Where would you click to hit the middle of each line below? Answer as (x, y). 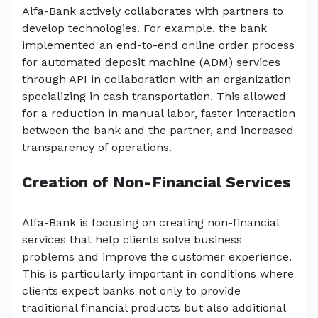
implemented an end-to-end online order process (158, 45)
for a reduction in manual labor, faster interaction (159, 114)
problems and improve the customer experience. (157, 257)
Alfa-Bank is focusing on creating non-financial (150, 223)
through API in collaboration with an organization (157, 79)
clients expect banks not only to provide (131, 291)
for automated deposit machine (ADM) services (151, 62)
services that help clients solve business (132, 240)
